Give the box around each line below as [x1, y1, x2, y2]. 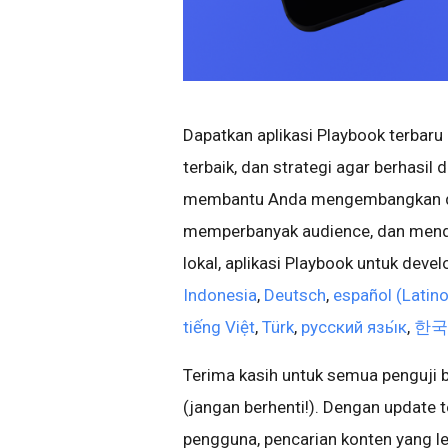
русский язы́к [301, 317, 407, 338]
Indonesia [183, 285, 257, 306]
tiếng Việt [183, 317, 255, 338]
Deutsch [264, 285, 326, 306]
